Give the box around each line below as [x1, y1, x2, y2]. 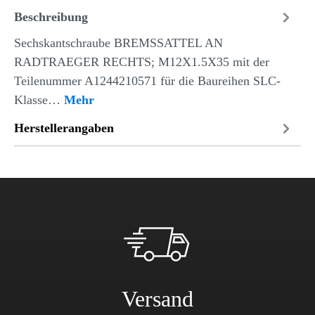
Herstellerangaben [14, 121, 114, 135]
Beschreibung [14, 10, 88, 24]
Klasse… [14, 92, 64, 107]
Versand [122, 286, 193, 311]
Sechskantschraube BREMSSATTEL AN [14, 35, 223, 50]
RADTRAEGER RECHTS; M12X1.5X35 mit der [14, 54, 269, 69]
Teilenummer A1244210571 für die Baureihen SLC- [14, 73, 281, 88]
